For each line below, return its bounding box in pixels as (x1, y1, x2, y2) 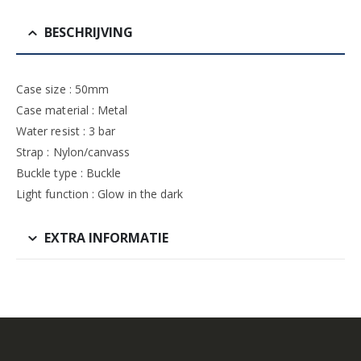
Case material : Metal (16, 102, 128, 118)
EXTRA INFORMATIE (44, 229, 168, 247)
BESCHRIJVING (44, 23, 133, 41)
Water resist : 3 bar (16, 123, 116, 139)
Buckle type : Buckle (16, 165, 122, 180)
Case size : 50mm (16, 81, 110, 97)
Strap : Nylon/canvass (16, 144, 131, 160)
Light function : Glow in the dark (16, 186, 184, 201)
